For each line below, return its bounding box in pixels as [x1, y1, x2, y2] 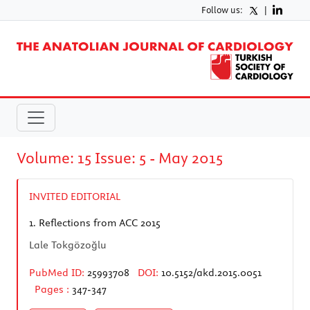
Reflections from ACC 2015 [36, 216, 161, 229]
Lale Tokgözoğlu [29, 238, 107, 251]
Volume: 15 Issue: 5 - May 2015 [17, 147, 223, 167]
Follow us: [201, 4, 243, 15]
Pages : [35, 282, 72, 295]
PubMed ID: [29, 266, 84, 279]
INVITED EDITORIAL [29, 190, 120, 203]
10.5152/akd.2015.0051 [161, 266, 262, 279]
